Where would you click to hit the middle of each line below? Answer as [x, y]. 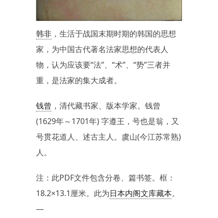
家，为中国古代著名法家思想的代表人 [102, 49]
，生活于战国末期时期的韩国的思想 [114, 34]
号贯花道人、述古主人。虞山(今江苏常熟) [109, 137]
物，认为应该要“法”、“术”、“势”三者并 [103, 65]
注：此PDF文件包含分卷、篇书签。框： [106, 178]
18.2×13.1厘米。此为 [73, 193]
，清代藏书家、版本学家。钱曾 [106, 106]
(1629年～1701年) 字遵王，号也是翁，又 [108, 121]
